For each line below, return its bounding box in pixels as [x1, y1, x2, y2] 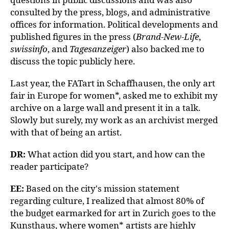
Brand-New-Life [136, 31, 199, 42]
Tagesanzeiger [70, 43, 126, 55]
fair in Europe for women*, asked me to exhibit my [10, 89, 218, 101]
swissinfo [10, 43, 48, 55]
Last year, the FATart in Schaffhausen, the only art [10, 77, 215, 89]
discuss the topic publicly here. [10, 55, 135, 67]
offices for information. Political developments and [10, 18, 218, 30]
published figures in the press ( [10, 31, 136, 42]
